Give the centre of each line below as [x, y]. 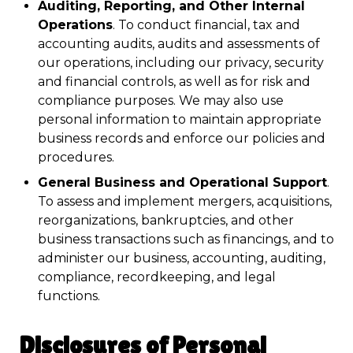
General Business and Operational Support [182, 182]
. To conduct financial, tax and [206, 25]
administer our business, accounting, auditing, [182, 258]
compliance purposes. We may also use [161, 100]
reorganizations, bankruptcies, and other [166, 220]
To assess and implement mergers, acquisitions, [185, 201]
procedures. [76, 157]
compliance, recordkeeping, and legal [157, 277]
